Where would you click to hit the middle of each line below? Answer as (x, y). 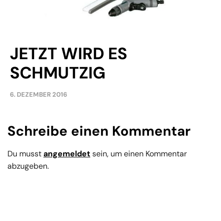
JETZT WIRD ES (69, 54)
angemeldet (67, 154)
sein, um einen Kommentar (139, 154)
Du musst (25, 154)
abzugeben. (28, 166)
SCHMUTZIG (58, 73)
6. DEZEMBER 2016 (38, 95)
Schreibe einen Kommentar (99, 131)
